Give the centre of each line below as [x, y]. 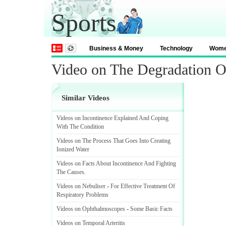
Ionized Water [73, 149]
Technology [176, 48]
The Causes [70, 172]
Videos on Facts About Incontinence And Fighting [116, 163]
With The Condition [80, 127]
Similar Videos [86, 98]
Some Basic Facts [151, 209]
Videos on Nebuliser [81, 186]
